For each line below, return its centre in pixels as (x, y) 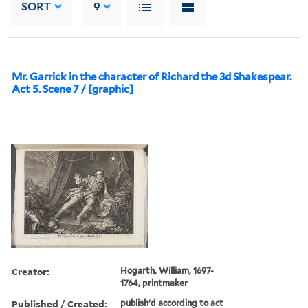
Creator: (31, 271)
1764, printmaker (154, 283)
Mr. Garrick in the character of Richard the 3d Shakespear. (152, 77)
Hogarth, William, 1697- (167, 270)
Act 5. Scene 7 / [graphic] (73, 89)
